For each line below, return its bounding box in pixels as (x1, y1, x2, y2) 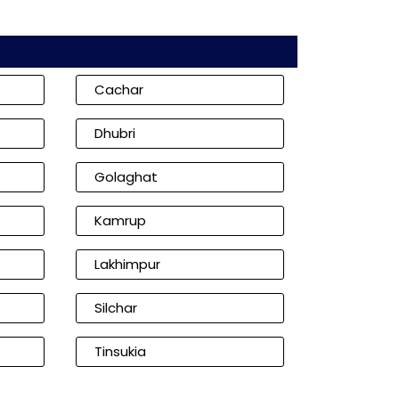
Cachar (94, 80, 143, 99)
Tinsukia (94, 342, 146, 361)
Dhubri (94, 124, 135, 142)
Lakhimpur (94, 255, 160, 273)
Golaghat (94, 167, 158, 186)
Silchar (94, 298, 137, 317)
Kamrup (94, 211, 146, 230)
